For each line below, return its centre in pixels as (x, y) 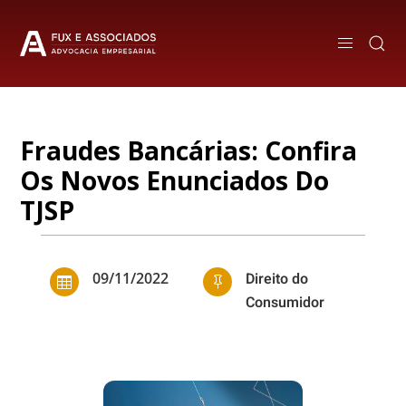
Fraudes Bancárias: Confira (189, 150)
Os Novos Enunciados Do (175, 180)
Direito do (277, 279)
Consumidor (285, 303)
